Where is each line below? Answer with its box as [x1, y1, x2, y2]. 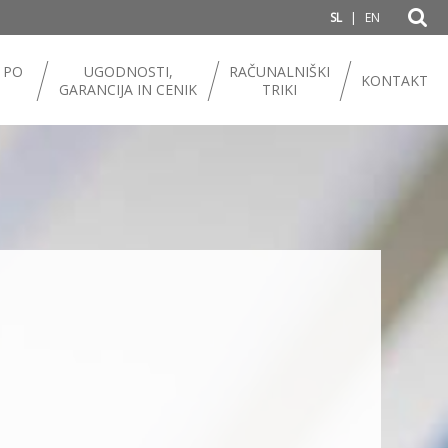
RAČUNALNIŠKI [229, 62, 330, 81]
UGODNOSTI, [83, 62, 173, 81]
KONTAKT [361, 71, 428, 90]
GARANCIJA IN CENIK [59, 80, 197, 99]
